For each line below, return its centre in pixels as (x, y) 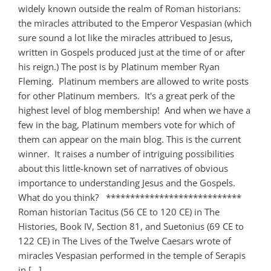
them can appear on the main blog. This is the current (129, 139)
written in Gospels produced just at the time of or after (132, 52)
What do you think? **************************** (130, 197)
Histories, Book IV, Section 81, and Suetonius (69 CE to (131, 226)
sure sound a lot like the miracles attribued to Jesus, (126, 37)
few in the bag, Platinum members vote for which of (126, 124)
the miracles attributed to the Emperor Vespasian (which (135, 23)
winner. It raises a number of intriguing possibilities (126, 153)
